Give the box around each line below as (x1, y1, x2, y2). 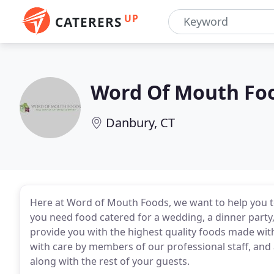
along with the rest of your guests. (30, 254, 190, 268)
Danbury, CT (106, 114, 175, 131)
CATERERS (55, 13, 122, 31)
